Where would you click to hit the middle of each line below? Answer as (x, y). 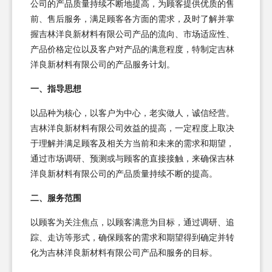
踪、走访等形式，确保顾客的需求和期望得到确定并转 (132, 237)
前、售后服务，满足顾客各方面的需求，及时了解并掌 (132, 19)
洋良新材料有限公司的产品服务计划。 (103, 64)
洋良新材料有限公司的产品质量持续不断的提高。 (124, 174)
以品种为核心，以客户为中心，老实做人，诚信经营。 (132, 113)
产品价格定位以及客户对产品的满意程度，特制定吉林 (132, 49)
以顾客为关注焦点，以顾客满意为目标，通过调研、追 (132, 222)
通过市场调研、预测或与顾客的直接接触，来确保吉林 (132, 158)
